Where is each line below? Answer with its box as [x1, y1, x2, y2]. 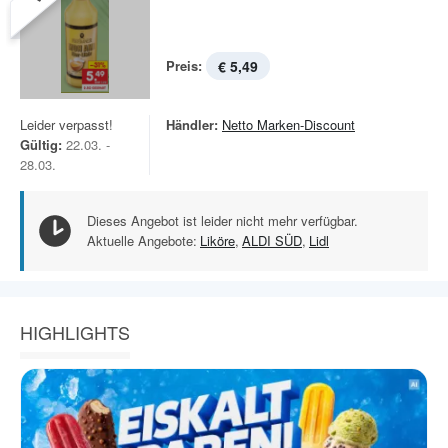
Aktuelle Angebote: [87, 231, 197, 250]
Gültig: [20, 135, 62, 154]
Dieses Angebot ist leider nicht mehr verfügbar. [87, 211, 358, 230]
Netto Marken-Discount [222, 115, 355, 134]
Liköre [200, 231, 235, 250]
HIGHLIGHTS [20, 319, 130, 345]
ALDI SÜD [242, 231, 302, 250]
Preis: [166, 56, 202, 75]
